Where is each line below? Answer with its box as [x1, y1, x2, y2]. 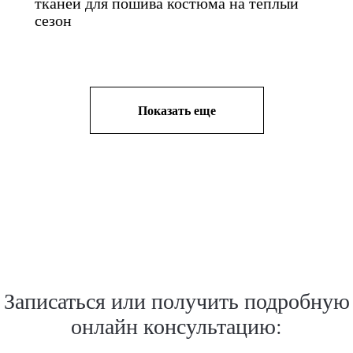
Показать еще [137, 100, 216, 119]
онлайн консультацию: [71, 310, 282, 340]
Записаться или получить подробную [3, 284, 350, 315]
